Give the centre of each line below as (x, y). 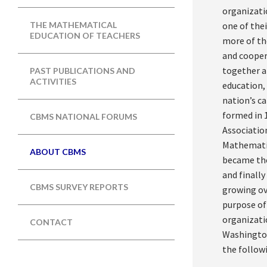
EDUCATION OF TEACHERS (85, 36)
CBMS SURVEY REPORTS (79, 187)
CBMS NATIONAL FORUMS (83, 117)
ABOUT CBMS (58, 152)
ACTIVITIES (53, 82)
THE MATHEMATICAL (73, 25)
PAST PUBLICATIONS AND (83, 71)
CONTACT (51, 222)
